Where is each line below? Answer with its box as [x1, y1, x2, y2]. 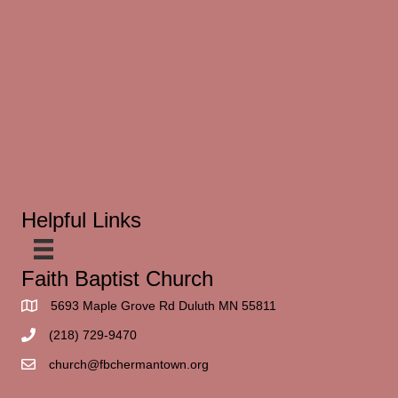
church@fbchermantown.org [49, 356, 209, 371]
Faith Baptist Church [21, 266, 213, 291]
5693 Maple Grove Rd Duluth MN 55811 [51, 298, 276, 313]
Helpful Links [21, 208, 141, 233]
